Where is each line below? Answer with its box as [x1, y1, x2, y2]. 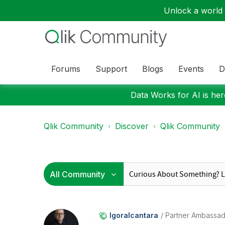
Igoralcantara [109, 211, 158, 219]
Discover [115, 121, 149, 131]
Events [178, 63, 204, 74]
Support [95, 63, 127, 74]
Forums [51, 63, 80, 74]
